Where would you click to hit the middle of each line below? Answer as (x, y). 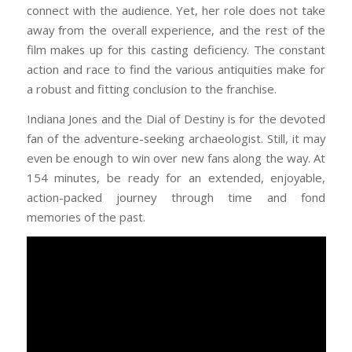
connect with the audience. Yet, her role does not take (176, 10)
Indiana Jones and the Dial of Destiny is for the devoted (176, 118)
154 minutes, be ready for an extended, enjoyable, (176, 177)
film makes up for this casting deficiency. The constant (176, 49)
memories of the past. (86, 216)
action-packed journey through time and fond (176, 197)
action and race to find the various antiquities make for (176, 69)
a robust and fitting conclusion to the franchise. (151, 88)
